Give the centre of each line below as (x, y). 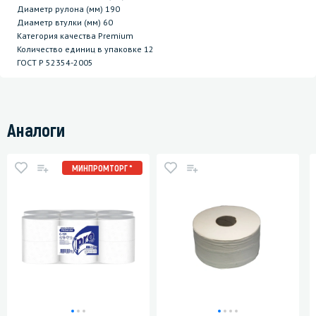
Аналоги (36, 130)
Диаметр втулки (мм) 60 (65, 23)
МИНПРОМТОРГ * (102, 168)
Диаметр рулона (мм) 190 (68, 9)
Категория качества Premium (75, 36)
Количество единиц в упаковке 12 (85, 49)
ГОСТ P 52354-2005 (55, 63)
